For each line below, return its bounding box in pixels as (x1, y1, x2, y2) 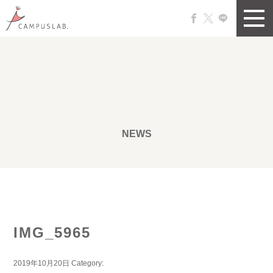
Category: (71, 259, 104, 268)
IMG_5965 (13, 224, 91, 241)
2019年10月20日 (13, 259, 70, 268)
